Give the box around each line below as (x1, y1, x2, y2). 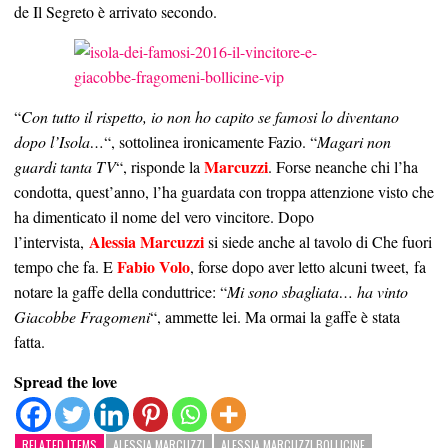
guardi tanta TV (14, 156, 116, 178)
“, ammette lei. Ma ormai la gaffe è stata (150, 306, 400, 328)
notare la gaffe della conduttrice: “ (14, 281, 227, 303)
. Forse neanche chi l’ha (268, 156, 418, 178)
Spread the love (14, 370, 117, 394)
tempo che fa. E (14, 256, 117, 278)
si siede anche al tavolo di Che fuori (204, 231, 432, 253)
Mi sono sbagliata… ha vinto (227, 281, 408, 303)
